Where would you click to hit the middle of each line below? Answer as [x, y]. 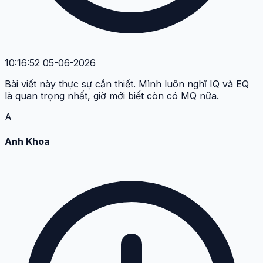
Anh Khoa [27, 141]
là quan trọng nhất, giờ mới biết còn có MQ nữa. [112, 96]
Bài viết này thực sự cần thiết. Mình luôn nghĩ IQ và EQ [127, 84]
